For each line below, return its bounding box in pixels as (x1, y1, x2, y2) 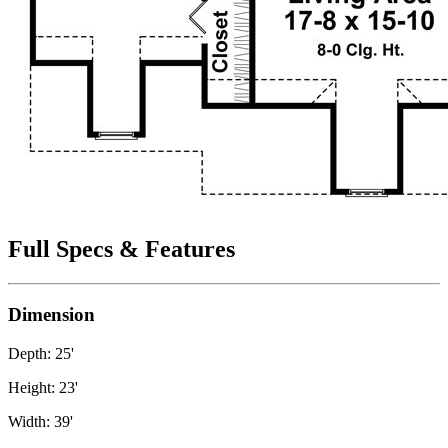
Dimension (8, 303, 95, 325)
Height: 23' (8, 378, 78, 396)
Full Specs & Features (8, 236, 235, 263)
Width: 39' (8, 412, 73, 430)
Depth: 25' (8, 344, 74, 362)
